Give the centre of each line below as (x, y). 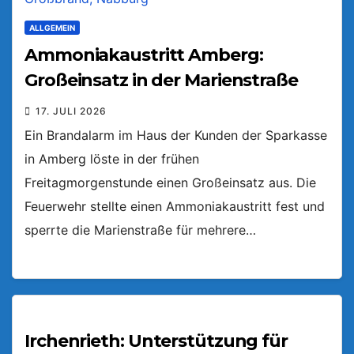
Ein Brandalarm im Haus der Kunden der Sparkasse (176, 136)
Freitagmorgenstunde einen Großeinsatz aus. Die (170, 183)
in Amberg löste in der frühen (112, 159)
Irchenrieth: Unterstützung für (156, 341)
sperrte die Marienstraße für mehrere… (140, 230)
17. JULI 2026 (71, 111)
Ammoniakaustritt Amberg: (144, 55)
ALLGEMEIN (52, 28)
